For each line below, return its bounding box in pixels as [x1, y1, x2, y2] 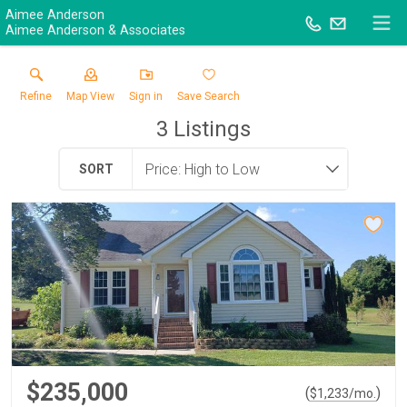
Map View [66, 90, 114, 103]
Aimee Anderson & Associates [5, 23, 185, 38]
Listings [168, 116, 251, 142]
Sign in [129, 90, 163, 103]
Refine [20, 90, 52, 103]
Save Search [177, 90, 240, 103]
